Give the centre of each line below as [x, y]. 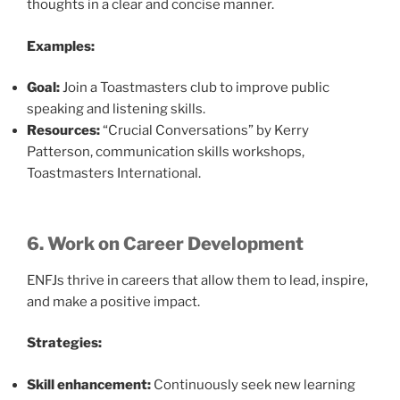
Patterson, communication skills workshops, [166, 152]
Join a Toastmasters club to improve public [195, 87]
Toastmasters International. [114, 173]
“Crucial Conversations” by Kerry [204, 130]
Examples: [61, 46]
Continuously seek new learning [253, 384]
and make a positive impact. [113, 301]
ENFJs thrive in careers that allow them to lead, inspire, [197, 280]
